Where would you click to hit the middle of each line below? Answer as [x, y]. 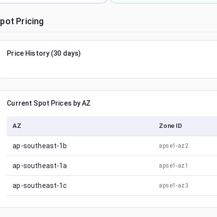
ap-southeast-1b [40, 146]
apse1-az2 [174, 146]
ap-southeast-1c [40, 186]
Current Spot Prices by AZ [49, 103]
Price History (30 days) [44, 53]
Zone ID [171, 126]
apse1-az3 [174, 186]
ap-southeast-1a [40, 166]
